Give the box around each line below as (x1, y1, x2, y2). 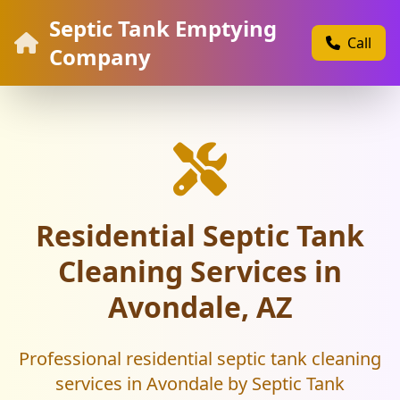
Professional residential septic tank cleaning (19, 346, 381, 371)
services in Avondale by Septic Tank (55, 371, 345, 396)
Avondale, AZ (107, 287, 293, 326)
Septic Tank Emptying (49, 13, 277, 43)
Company (49, 42, 151, 71)
